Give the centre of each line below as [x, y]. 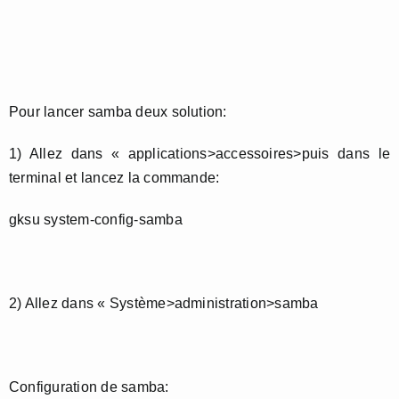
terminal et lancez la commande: [114, 177]
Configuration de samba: [89, 387]
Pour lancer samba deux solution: [118, 111]
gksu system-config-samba [96, 219]
